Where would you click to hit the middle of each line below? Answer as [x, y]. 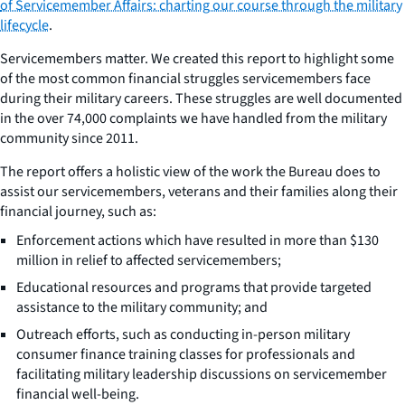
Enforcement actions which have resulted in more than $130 [198, 240]
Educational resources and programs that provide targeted [194, 287]
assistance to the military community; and [142, 307]
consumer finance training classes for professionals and [186, 354]
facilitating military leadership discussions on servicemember [202, 374]
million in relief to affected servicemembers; [149, 260]
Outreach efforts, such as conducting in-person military [183, 334]
